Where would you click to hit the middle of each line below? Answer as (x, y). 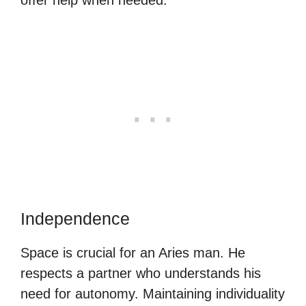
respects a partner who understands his (141, 273)
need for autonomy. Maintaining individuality (153, 293)
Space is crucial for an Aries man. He (133, 252)
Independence (75, 218)
